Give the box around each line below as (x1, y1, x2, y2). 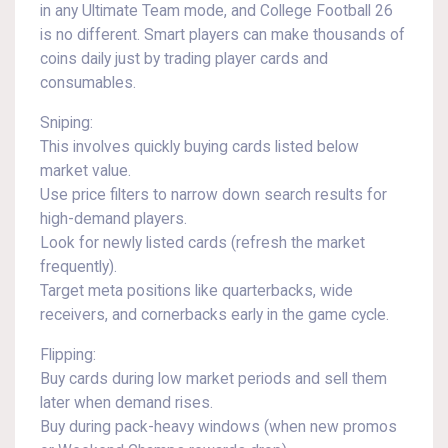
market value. (40, 162, 131, 180)
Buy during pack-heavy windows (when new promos (40, 418, 397, 436)
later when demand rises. (40, 394, 213, 412)
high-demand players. (40, 210, 187, 228)
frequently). (40, 258, 117, 276)
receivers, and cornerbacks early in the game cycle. (40, 306, 389, 324)
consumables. (40, 74, 136, 92)
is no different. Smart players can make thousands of (40, 26, 405, 44)
